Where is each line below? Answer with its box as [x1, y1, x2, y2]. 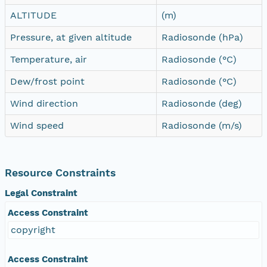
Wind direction [10, 97, 78, 109]
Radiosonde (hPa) [162, 31, 243, 43]
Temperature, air [10, 53, 87, 65]
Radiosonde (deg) [162, 97, 242, 109]
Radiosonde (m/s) [162, 119, 242, 131]
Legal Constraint [5, 187, 77, 198]
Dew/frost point [10, 75, 85, 87]
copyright [11, 223, 55, 235]
